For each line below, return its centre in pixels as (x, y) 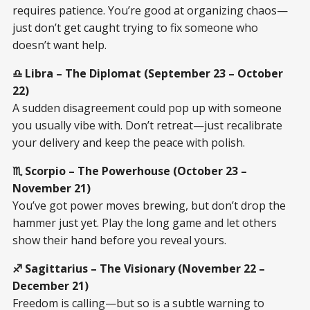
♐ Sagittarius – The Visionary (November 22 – (139, 268)
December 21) (51, 285)
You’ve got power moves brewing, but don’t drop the (149, 205)
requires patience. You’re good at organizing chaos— (150, 10)
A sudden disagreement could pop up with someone (147, 108)
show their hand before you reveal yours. (119, 240)
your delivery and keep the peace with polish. (129, 142)
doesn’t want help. (60, 45)
